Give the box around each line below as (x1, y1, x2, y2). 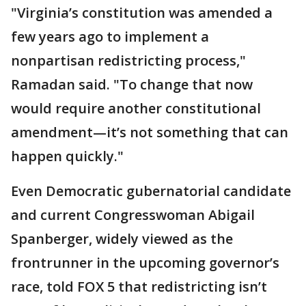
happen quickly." (11, 147, 124, 165)
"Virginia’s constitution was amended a (11, 3, 273, 22)
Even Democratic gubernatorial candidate (11, 182, 291, 200)
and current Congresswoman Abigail (11, 206, 255, 224)
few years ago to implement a (11, 27, 209, 46)
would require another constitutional (11, 99, 261, 117)
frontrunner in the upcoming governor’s (11, 253, 279, 272)
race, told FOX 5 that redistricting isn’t (11, 277, 267, 296)
